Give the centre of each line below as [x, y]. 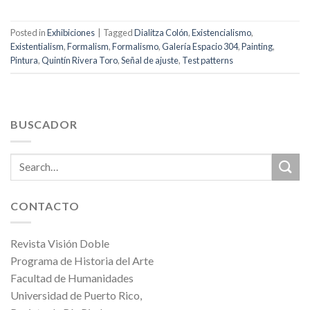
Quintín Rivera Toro [80, 61]
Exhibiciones [71, 33]
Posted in [29, 33]
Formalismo [135, 47]
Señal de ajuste [150, 61]
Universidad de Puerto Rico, [76, 295]
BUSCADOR [44, 125]
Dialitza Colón [161, 33]
